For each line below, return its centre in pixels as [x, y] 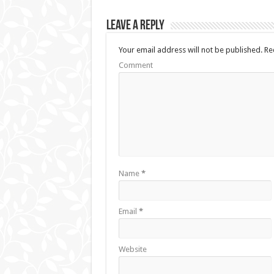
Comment [135, 65]
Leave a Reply [135, 26]
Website [132, 250]
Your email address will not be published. [190, 50]
